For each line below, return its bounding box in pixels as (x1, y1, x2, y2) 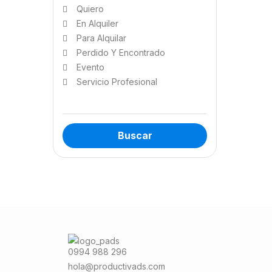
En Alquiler (76, 18, 118, 29)
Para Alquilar (76, 33, 126, 43)
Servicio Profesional (76, 76, 157, 87)
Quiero (76, 4, 104, 14)
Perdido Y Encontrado (76, 47, 165, 58)
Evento (76, 62, 104, 72)
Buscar (117, 129, 152, 141)
